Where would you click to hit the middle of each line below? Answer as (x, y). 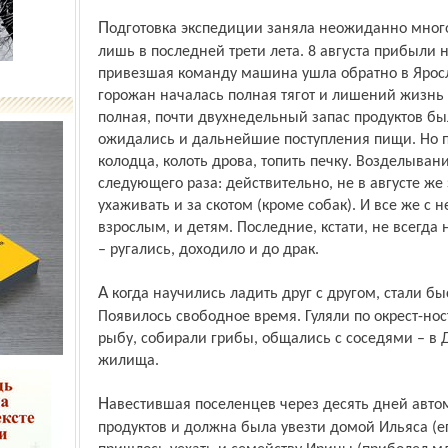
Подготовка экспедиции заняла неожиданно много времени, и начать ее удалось (103, 28)
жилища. (128, 361)
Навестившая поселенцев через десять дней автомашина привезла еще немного (103, 404)
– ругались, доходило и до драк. (208, 250)
